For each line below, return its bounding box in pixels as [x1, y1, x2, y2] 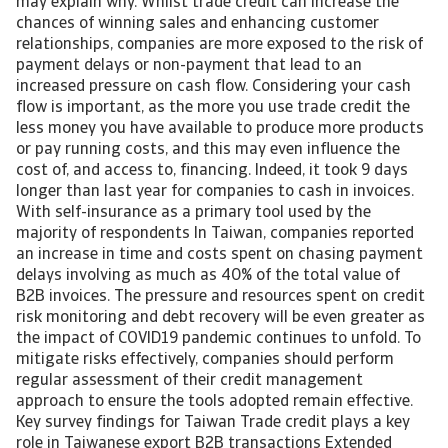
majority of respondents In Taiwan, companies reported [16, 226, 414, 242]
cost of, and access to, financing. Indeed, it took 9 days [16, 163, 408, 179]
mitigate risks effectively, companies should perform [16, 352, 394, 368]
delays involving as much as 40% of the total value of [16, 268, 400, 284]
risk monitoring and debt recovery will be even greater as [16, 310, 425, 326]
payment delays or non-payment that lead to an [16, 58, 362, 74]
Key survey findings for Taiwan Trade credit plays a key [16, 415, 410, 431]
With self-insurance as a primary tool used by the [16, 205, 371, 221]
